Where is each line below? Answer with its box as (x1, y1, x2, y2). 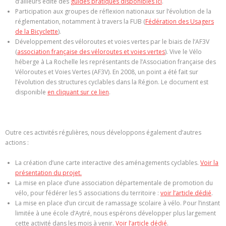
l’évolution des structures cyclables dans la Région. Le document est (15, 78, 208, 87)
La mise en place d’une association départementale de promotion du (15, 179, 213, 188)
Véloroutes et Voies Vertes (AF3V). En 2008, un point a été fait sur (15, 68, 198, 77)
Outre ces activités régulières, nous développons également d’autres (5, 128, 201, 137)
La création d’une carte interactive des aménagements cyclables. (15, 158, 200, 167)
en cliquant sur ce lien (47, 88, 109, 97)
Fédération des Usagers (145, 17, 214, 26)
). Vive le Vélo (165, 47, 202, 56)
